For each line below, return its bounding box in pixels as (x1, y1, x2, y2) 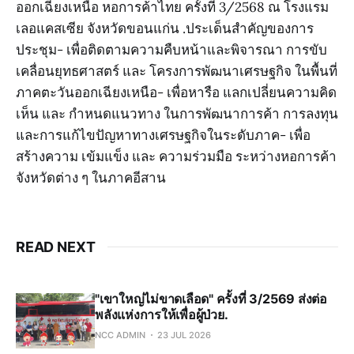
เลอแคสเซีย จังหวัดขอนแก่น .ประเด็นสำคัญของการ (16, 19, 314, 37)
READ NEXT (16, 238, 96, 255)
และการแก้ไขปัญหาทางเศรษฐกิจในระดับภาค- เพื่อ (16, 126, 311, 144)
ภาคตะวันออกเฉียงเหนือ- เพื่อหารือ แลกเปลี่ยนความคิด (16, 83, 337, 101)
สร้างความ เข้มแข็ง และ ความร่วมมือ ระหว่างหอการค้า (16, 147, 337, 165)
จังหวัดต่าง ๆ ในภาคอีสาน (16, 168, 166, 186)
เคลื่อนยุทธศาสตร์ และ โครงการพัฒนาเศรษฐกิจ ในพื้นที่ (16, 62, 337, 80)
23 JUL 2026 (157, 329, 211, 341)
